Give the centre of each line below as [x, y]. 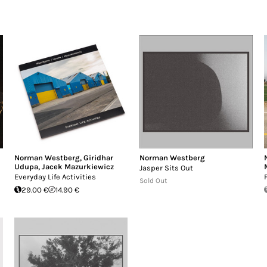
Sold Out [153, 180]
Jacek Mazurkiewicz [78, 166]
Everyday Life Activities [55, 176]
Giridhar [99, 157]
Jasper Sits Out [166, 167]
